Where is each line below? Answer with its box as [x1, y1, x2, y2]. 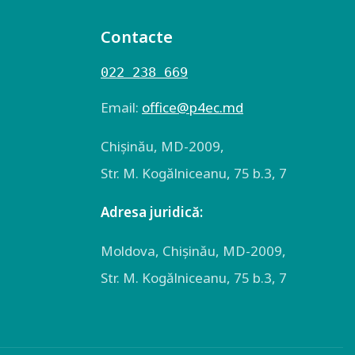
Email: [101, 98, 142, 116]
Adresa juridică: [101, 203, 203, 221]
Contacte [101, 26, 173, 48]
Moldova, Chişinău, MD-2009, [101, 242, 286, 260]
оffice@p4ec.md [142, 98, 243, 116]
